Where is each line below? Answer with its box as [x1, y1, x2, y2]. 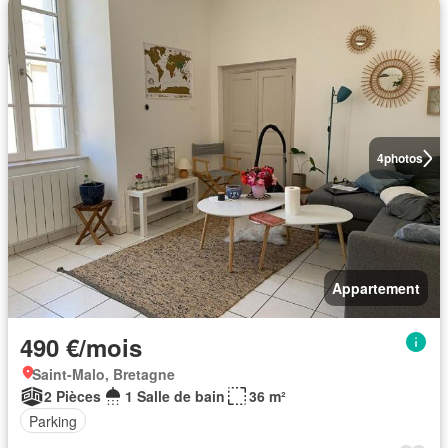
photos [383, 149, 423, 167]
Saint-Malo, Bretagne [32, 364, 175, 384]
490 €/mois [20, 330, 142, 364]
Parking [29, 410, 77, 431]
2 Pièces [44, 386, 101, 406]
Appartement [332, 278, 420, 298]
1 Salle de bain [125, 386, 225, 406]
